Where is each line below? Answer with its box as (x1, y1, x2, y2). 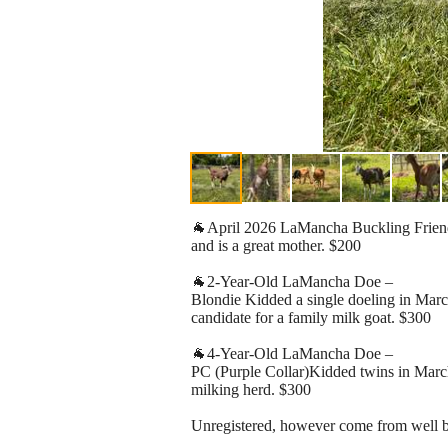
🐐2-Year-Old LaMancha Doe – (191, 273, 393, 291)
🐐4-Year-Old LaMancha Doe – (191, 345, 393, 363)
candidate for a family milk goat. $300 (191, 309, 431, 327)
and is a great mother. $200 (191, 237, 361, 255)
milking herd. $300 (191, 381, 311, 399)
